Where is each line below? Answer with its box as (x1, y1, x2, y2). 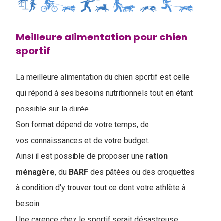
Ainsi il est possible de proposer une (16, 151, 146, 161)
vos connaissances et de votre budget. (16, 135, 149, 145)
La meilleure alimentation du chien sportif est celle (16, 72, 190, 82)
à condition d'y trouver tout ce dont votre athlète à (16, 183, 185, 192)
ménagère (16, 167, 55, 177)
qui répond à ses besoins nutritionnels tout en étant (16, 88, 193, 98)
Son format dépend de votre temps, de (16, 119, 149, 129)
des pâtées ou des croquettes (88, 167, 195, 177)
